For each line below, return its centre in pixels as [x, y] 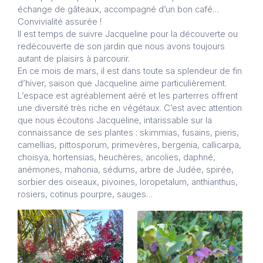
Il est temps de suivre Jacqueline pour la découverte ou [128, 34]
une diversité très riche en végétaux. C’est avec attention [130, 108]
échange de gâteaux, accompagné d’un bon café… [118, 10]
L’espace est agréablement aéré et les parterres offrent [128, 96]
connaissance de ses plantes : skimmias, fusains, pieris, [128, 133]
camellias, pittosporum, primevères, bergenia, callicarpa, [129, 145]
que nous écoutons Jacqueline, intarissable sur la [115, 121]
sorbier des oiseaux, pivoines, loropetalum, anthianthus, [128, 182]
